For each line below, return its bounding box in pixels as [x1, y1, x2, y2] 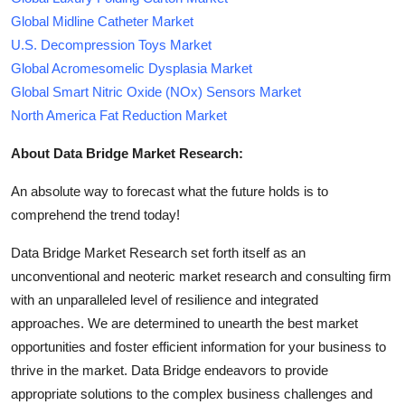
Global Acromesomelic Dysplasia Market [11, 60, 252, 76]
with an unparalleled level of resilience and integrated [11, 291, 318, 307]
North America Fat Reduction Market [11, 107, 227, 123]
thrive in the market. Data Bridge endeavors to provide [11, 362, 328, 378]
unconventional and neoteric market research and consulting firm [11, 268, 391, 284]
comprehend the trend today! [11, 206, 180, 222]
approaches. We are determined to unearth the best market [11, 315, 358, 331]
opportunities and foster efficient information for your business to [11, 338, 386, 354]
